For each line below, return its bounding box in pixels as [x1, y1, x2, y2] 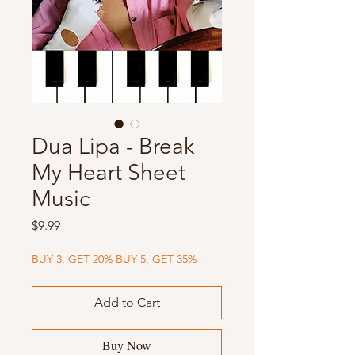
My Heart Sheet [32, 159, 185, 186]
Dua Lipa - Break [32, 133, 194, 160]
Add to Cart [94, 295, 160, 311]
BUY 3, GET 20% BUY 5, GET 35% [32, 252, 197, 267]
